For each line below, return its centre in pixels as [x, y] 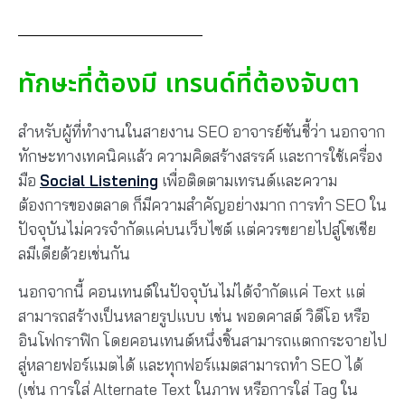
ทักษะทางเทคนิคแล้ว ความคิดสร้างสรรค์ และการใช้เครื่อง [200, 156]
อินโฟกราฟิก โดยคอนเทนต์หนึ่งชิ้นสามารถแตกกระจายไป [202, 340]
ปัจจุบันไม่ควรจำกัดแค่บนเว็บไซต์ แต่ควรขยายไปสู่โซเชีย [197, 230]
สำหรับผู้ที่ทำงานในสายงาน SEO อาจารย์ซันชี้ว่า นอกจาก [202, 132]
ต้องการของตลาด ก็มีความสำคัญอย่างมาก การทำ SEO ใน [202, 205]
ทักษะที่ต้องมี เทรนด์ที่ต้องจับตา [189, 85]
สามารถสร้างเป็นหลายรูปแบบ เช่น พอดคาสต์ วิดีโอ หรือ [194, 316]
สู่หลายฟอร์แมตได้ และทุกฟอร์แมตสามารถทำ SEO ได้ [190, 364]
